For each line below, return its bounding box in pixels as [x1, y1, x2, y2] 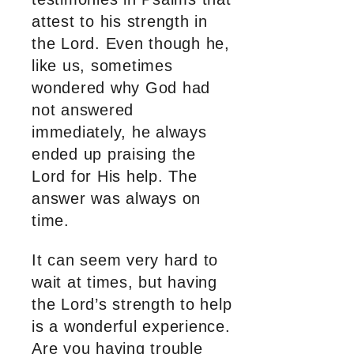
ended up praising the [32, 145, 196, 164]
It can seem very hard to [32, 251, 218, 269]
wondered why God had [32, 79, 210, 97]
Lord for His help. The [32, 168, 198, 186]
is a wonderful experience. [32, 318, 231, 336]
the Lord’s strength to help [32, 296, 232, 314]
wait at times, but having [32, 273, 217, 292]
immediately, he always [32, 123, 207, 141]
